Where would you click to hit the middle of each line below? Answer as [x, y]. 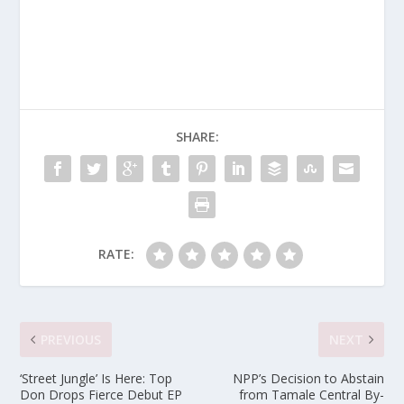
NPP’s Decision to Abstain [308, 378]
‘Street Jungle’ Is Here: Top [96, 378]
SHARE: [197, 136]
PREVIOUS [71, 339]
